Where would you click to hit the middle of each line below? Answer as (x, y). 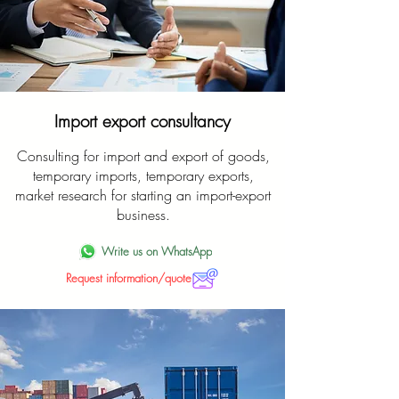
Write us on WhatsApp (156, 251)
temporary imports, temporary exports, (143, 175)
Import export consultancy (142, 121)
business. (143, 215)
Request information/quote (129, 278)
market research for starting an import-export (143, 195)
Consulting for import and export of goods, (143, 156)
